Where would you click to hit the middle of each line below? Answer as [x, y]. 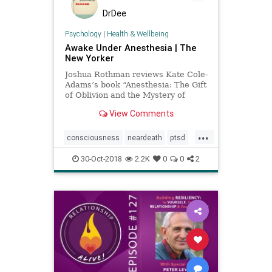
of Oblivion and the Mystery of [125, 95]
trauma [79, 177]
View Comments [140, 113]
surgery [159, 157]
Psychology [83, 34]
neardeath [145, 138]
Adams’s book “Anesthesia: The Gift [135, 85]
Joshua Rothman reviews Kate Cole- [136, 75]
